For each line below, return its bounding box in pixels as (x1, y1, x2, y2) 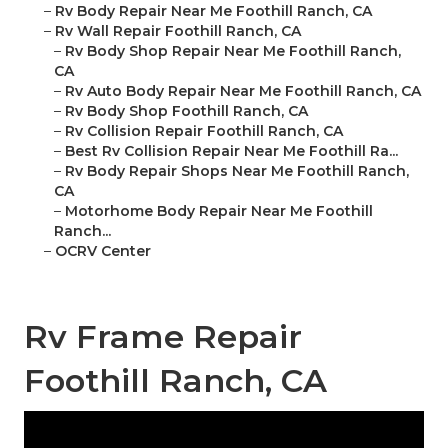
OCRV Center (55, 242, 151, 261)
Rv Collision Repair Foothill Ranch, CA (65, 122, 343, 141)
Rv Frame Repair (24, 317, 302, 357)
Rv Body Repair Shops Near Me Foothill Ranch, (65, 162, 409, 181)
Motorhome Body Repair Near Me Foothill (65, 202, 373, 221)
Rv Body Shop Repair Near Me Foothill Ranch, (65, 42, 401, 61)
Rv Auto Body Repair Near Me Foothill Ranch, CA (65, 82, 421, 101)
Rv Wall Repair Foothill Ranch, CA (55, 22, 301, 41)
